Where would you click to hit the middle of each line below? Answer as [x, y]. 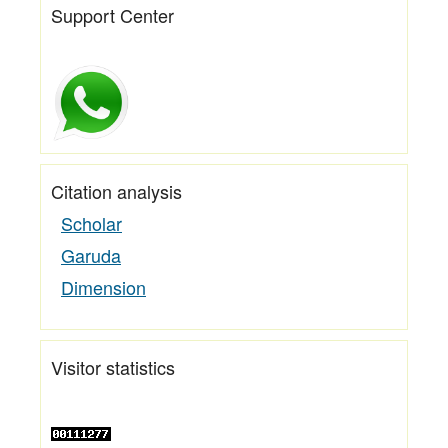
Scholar [91, 222]
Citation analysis [116, 190]
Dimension [103, 286]
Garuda [91, 254]
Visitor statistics [113, 366]
